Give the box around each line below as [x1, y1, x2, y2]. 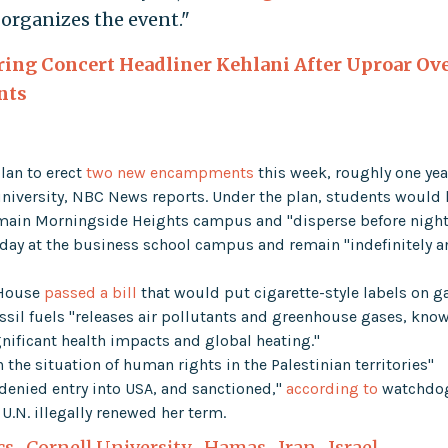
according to [286, 378, 379, 398]
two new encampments [86, 162, 255, 182]
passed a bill [44, 282, 138, 302]
